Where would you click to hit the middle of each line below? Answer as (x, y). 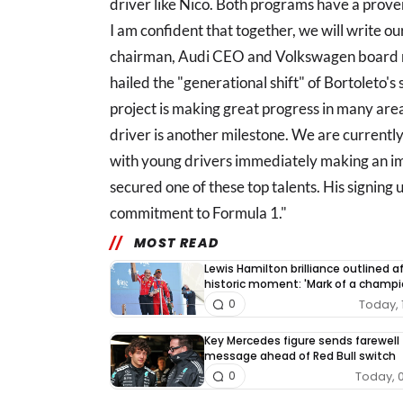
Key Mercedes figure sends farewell (302, 340)
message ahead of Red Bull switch (300, 356)
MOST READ (176, 243)
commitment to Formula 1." (198, 213)
